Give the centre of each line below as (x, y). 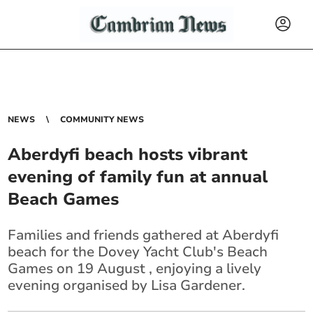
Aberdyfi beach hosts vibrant (128, 154)
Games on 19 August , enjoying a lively (135, 269)
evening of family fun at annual (138, 177)
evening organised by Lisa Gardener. (127, 285)
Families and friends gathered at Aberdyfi (144, 235)
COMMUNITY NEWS (102, 119)
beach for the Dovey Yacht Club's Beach (138, 252)
